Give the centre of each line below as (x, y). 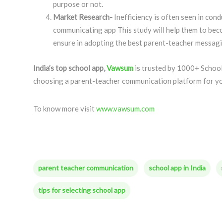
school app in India (177, 168)
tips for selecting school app (82, 190)
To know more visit (65, 109)
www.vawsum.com (125, 109)
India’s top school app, (70, 68)
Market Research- (83, 17)
